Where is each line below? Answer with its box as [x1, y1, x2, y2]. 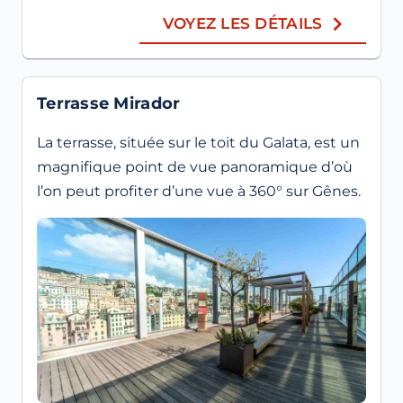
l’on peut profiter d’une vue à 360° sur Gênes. [37, 183, 361, 201]
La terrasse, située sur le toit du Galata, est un [37, 134, 360, 152]
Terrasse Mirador [37, 94, 181, 114]
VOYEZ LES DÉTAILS [162, 14, 323, 33]
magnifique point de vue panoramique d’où [37, 158, 353, 176]
